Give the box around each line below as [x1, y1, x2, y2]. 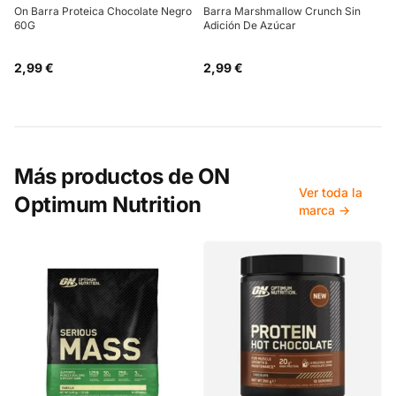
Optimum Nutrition [14, 191, 202, 217]
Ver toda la [299, 184, 363, 200]
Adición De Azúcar [203, 19, 296, 33]
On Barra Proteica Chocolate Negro [14, 4, 192, 19]
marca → [299, 202, 351, 217]
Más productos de [14, 163, 198, 189]
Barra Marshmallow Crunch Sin [203, 4, 361, 19]
